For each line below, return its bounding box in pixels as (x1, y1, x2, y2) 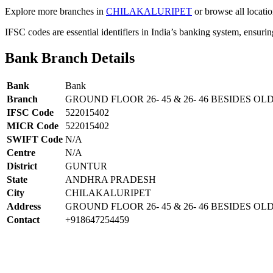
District (7, 160, 37, 171)
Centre (7, 147, 35, 158)
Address (7, 200, 41, 211)
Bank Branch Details (5, 49, 135, 66)
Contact (7, 214, 40, 225)
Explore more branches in (5, 5, 106, 16)
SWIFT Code (7, 133, 63, 144)
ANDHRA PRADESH (65, 174, 156, 185)
